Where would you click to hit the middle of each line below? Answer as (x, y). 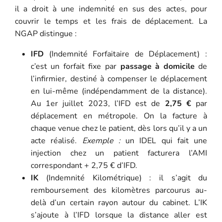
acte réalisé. (56, 140)
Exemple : (101, 140)
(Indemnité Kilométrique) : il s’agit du (123, 178)
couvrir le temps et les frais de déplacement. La (111, 21)
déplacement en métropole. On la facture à (119, 116)
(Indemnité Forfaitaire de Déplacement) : (125, 54)
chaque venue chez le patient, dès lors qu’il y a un (119, 128)
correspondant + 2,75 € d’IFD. (84, 165)
